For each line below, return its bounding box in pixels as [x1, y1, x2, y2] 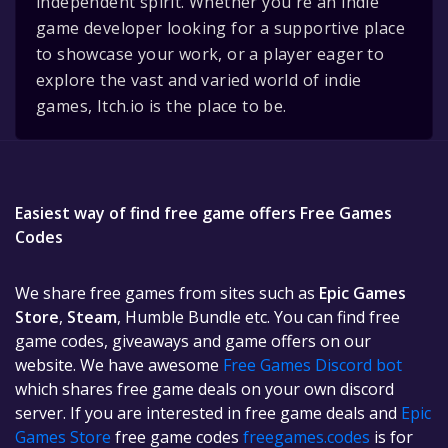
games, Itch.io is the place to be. [36, 95, 287, 117]
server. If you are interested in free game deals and [15, 402, 401, 424]
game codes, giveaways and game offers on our [15, 330, 371, 352]
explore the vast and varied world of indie [36, 69, 362, 91]
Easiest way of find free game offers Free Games [15, 202, 392, 224]
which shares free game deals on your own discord [15, 378, 394, 400]
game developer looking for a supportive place [36, 17, 405, 39]
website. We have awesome [15, 354, 223, 376]
